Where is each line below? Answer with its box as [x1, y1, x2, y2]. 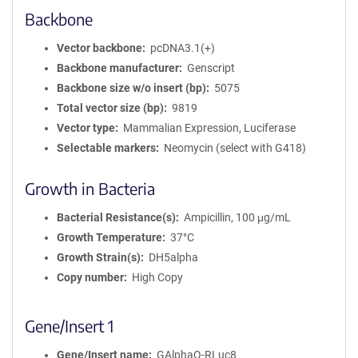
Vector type [57, 121, 115, 134]
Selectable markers [57, 141, 156, 154]
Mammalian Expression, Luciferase [122, 121, 296, 134]
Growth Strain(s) [57, 251, 141, 264]
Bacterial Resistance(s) [57, 211, 176, 224]
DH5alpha [148, 251, 198, 264]
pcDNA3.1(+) [149, 42, 215, 54]
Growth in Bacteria [25, 178, 155, 198]
